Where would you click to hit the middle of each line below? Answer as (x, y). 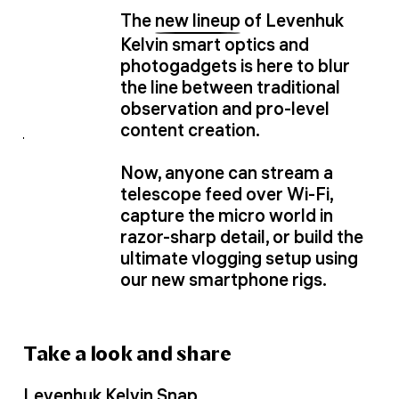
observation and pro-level (225, 109)
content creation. (190, 130)
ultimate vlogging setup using (239, 258)
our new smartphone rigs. (224, 280)
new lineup (198, 20)
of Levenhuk (292, 20)
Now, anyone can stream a (227, 173)
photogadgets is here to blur (235, 66)
